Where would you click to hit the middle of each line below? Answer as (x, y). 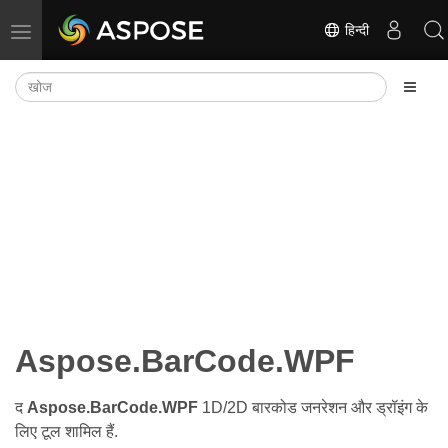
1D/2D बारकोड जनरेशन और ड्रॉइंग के (313, 407)
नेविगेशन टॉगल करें (66, 30)
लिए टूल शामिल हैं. (66, 431)
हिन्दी (355, 29)
